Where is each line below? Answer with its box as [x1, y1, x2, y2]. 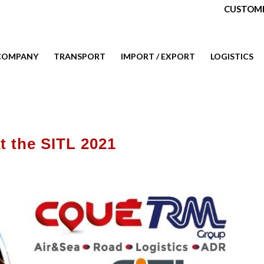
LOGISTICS [210, 51, 254, 61]
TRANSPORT [54, 51, 106, 61]
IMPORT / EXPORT [121, 51, 196, 61]
